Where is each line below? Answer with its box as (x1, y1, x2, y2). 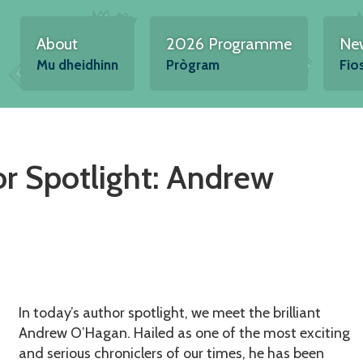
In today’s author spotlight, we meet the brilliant (18, 303, 321, 322)
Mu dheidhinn (36, 57, 118, 73)
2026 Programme (165, 34, 292, 53)
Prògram (165, 57, 220, 73)
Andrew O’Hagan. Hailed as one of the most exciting (18, 323, 350, 342)
